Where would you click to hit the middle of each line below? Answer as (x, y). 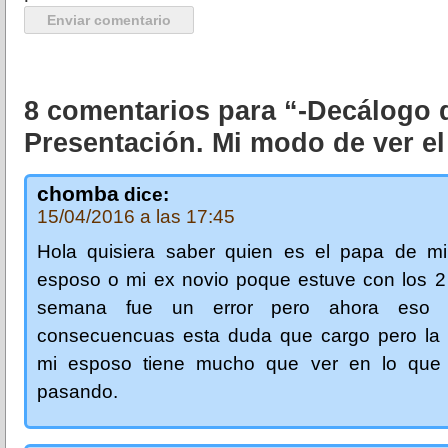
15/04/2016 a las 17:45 (136, 216)
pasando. (77, 391)
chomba (78, 193)
